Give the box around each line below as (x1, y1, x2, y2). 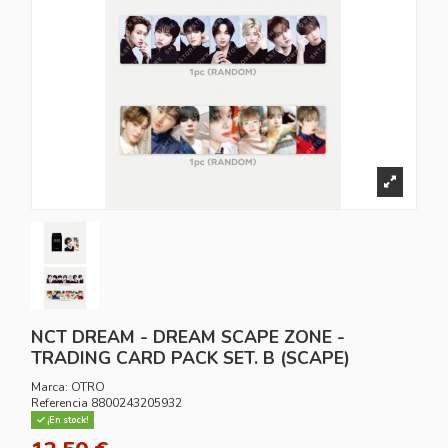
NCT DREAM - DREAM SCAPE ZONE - (31, 325, 346, 350)
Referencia (31, 394, 89, 411)
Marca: (31, 378, 69, 395)
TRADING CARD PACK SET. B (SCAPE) (31, 346, 351, 371)
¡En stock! (45, 414, 89, 427)
